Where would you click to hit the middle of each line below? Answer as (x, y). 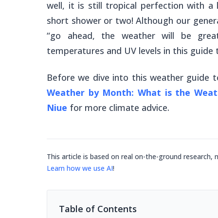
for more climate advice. (118, 108)
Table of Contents (98, 209)
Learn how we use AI (80, 168)
